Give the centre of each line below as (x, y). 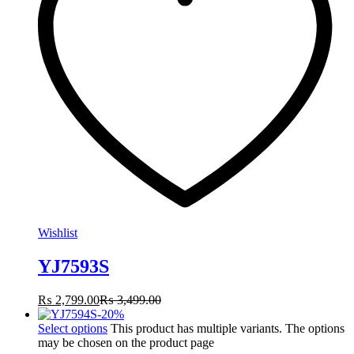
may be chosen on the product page (126, 342)
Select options (73, 328)
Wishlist (58, 233)
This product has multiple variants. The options (228, 328)
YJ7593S (73, 266)
